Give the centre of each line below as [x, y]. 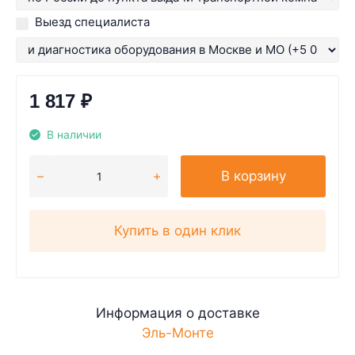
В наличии [74, 135]
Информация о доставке [177, 313]
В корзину [253, 176]
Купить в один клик [177, 231]
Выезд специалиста [92, 22]
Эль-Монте [177, 333]
